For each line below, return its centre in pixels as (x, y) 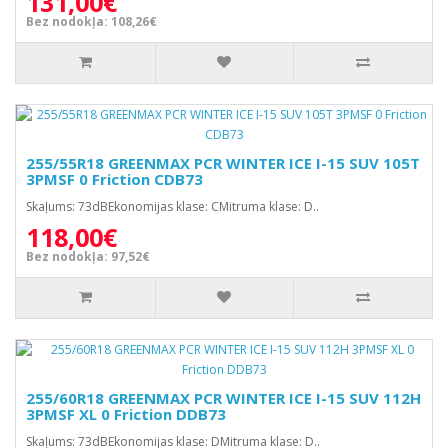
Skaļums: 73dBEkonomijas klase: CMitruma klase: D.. (172, 206)
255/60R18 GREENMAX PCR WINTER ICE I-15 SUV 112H (223, 398)
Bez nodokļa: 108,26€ (91, 21)
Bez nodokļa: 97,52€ (88, 256)
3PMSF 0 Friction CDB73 (114, 179)
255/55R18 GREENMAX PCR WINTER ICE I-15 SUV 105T (223, 163)
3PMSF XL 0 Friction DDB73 (126, 414)
